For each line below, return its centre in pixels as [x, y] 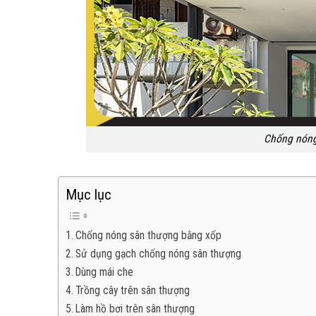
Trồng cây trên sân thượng [133, 291]
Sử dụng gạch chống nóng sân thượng [159, 254]
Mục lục [89, 195]
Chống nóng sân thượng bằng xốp [149, 236]
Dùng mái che [105, 273]
